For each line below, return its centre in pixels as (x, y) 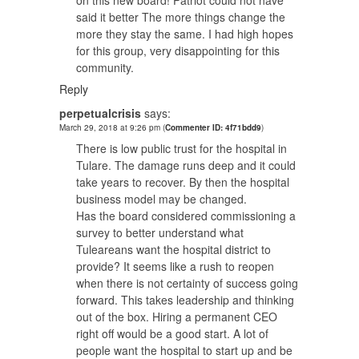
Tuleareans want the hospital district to (173, 249)
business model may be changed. (161, 198)
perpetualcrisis (100, 113)
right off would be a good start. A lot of (172, 333)
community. (105, 67)
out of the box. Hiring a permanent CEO (177, 316)
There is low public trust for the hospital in (182, 148)
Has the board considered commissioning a (186, 215)
